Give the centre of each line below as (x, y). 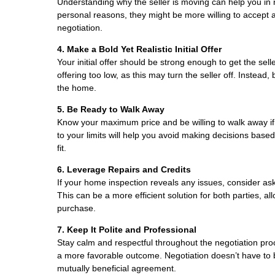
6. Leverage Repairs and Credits (124, 169)
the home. (77, 87)
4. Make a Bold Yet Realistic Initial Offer (139, 49)
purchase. (76, 208)
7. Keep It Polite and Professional (127, 229)
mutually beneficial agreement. (117, 268)
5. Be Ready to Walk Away (111, 109)
